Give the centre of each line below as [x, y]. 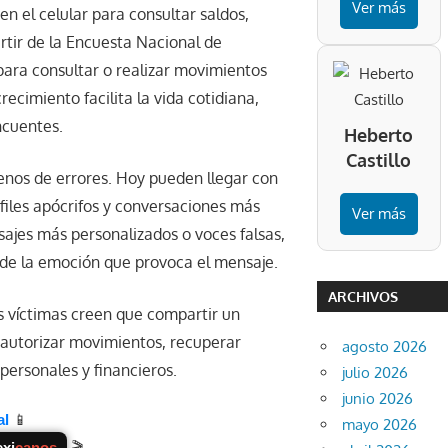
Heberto [379, 135]
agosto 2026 [385, 347]
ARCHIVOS [362, 296]
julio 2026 [375, 373]
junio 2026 [378, 399]
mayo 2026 [380, 425]
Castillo [379, 160]
